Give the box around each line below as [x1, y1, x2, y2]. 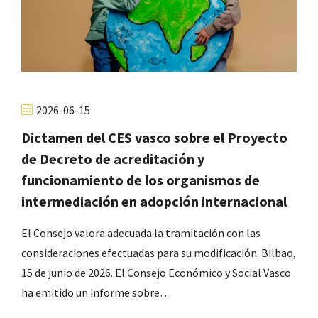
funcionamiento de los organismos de [21, 171, 260, 190]
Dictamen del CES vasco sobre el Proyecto [21, 128, 287, 147]
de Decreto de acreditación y [21, 150, 204, 168]
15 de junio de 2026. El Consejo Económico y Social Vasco [21, 265, 291, 280]
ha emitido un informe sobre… [21, 285, 171, 300]
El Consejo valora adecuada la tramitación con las [21, 226, 261, 241]
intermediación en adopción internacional [21, 192, 287, 211]
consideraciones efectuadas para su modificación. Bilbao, [21, 246, 296, 261]
